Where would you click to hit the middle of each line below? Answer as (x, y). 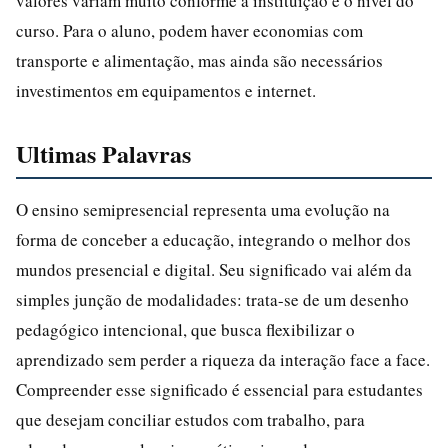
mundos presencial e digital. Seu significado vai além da (214, 269)
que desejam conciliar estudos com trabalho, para (190, 419)
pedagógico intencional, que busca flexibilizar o (185, 329)
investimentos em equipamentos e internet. (166, 90)
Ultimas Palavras (103, 153)
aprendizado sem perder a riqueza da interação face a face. (223, 359)
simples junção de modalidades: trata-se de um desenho (212, 299)
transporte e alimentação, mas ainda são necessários (199, 60)
